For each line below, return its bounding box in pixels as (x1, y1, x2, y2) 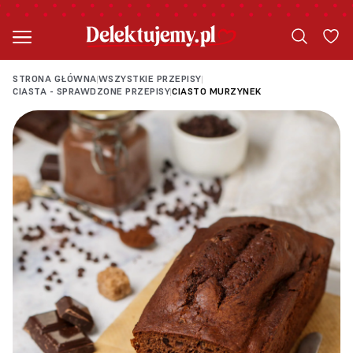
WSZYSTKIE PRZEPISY (98, 72, 202, 84)
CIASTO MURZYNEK (172, 85, 262, 97)
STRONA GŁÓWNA (13, 72, 97, 84)
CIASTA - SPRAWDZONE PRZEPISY (13, 85, 170, 97)
